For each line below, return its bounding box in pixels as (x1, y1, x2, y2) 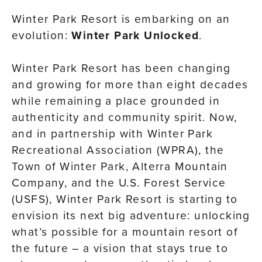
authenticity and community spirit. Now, (12, 108, 237, 126)
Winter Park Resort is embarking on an (12, 10, 230, 27)
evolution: (12, 26, 72, 44)
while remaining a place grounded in (12, 92, 220, 109)
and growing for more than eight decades (12, 75, 249, 93)
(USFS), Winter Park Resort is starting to (12, 190, 238, 208)
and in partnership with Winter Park (12, 125, 213, 142)
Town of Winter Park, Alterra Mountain (12, 157, 228, 175)
